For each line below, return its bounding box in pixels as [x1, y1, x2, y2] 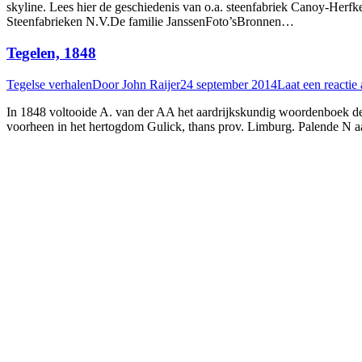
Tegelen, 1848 [6, 44, 96, 62]
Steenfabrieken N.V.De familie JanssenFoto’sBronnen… [6, 15, 294, 29]
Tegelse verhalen [6, 77, 92, 91]
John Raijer [122, 77, 180, 91]
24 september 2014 [180, 77, 277, 91]
